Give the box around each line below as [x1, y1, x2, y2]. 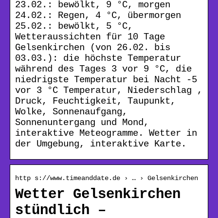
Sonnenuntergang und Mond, [15, 117, 149, 128]
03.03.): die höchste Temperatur [15, 53, 181, 64]
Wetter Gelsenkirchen [15, 186, 181, 202]
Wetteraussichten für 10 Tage [15, 31, 165, 42]
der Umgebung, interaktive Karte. [15, 138, 186, 149]
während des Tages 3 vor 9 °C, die [15, 63, 192, 74]
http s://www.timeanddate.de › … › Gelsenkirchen [15, 174, 198, 182]
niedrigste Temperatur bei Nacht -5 [15, 74, 197, 85]
